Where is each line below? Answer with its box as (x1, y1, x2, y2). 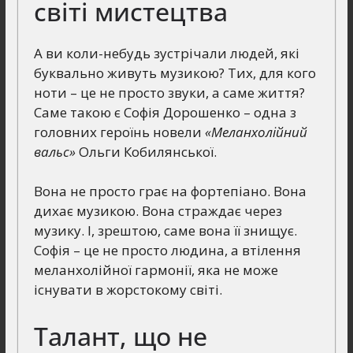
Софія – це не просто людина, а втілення (33, 241, 301, 260)
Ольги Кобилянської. (75, 142, 217, 161)
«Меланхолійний (204, 122, 307, 141)
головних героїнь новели (33, 122, 205, 141)
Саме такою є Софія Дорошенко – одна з (33, 102, 296, 121)
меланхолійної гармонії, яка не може (33, 261, 278, 280)
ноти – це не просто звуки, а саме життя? (33, 83, 305, 102)
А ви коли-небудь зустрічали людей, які (33, 43, 299, 62)
